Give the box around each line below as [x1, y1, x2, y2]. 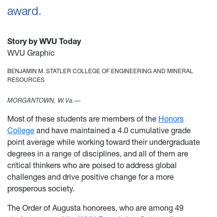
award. [7, 3, 42, 18]
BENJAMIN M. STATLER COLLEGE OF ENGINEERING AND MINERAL [7, 66, 193, 75]
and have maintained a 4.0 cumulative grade [34, 125, 191, 136]
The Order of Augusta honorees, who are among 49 [7, 203, 184, 213]
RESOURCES [7, 75, 45, 83]
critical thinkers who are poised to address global [7, 160, 177, 170]
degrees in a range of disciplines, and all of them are [7, 149, 188, 159]
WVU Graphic [7, 47, 55, 58]
